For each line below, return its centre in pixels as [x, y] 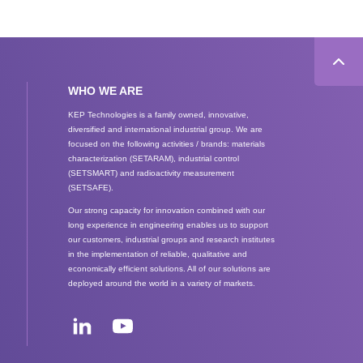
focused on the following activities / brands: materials [167, 144]
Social [83, 306]
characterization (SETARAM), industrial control [154, 158]
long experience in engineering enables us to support [169, 225]
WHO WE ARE [106, 91]
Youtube [149, 349]
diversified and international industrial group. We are [166, 129]
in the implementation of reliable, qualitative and [158, 254]
